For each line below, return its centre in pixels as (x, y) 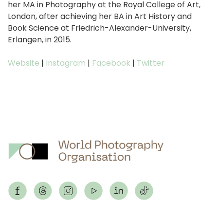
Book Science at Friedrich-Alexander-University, (100, 28)
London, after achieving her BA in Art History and (100, 16)
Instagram (66, 63)
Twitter (151, 63)
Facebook (111, 63)
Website (24, 63)
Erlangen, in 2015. (40, 39)
